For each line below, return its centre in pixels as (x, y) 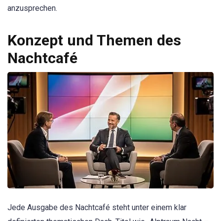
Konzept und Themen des (94, 40)
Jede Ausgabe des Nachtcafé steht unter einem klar (97, 207)
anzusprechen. (32, 8)
